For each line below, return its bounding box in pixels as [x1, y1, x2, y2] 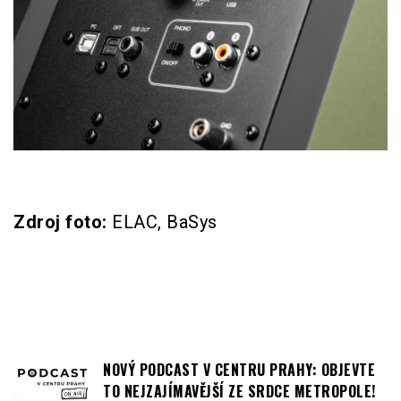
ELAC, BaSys [107, 211, 218, 234]
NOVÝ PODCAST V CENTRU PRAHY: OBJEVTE [103, 359, 375, 381]
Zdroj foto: [13, 211, 107, 234]
